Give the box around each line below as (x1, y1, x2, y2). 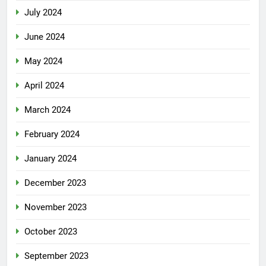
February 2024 (24, 128, 80, 140)
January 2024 (24, 153, 77, 164)
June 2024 (24, 31, 65, 42)
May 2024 (24, 55, 62, 66)
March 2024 (24, 104, 71, 115)
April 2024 (24, 80, 64, 91)
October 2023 (24, 226, 77, 237)
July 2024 (24, 7, 62, 18)
